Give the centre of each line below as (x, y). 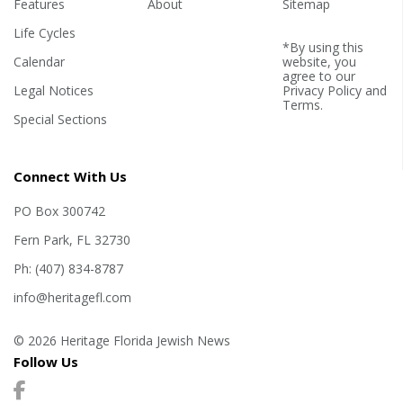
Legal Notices (54, 91)
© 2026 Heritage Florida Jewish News (122, 341)
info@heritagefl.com (72, 298)
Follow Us (46, 362)
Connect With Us (70, 177)
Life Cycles (45, 33)
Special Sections (60, 120)
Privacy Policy (322, 91)
